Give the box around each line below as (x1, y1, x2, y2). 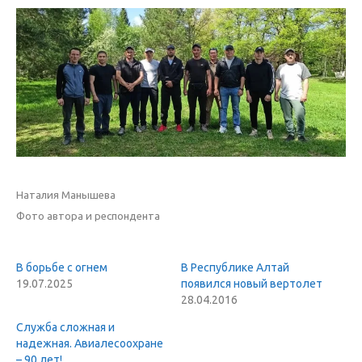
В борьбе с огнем (16, 260, 107, 274)
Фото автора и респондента (16, 209, 160, 222)
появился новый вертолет (181, 276, 322, 290)
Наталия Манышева (16, 188, 116, 201)
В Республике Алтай (181, 260, 289, 274)
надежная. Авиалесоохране (16, 336, 163, 350)
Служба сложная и (16, 320, 115, 334)
